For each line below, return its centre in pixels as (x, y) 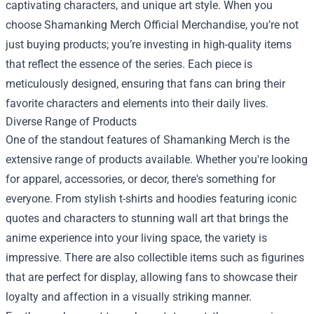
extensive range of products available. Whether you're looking (157, 159)
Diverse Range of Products (71, 121)
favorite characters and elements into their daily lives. (137, 103)
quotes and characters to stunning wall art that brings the (147, 218)
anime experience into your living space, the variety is (136, 238)
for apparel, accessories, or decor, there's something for (141, 179)
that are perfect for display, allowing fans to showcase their (151, 277)
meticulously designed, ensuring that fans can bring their (145, 83)
